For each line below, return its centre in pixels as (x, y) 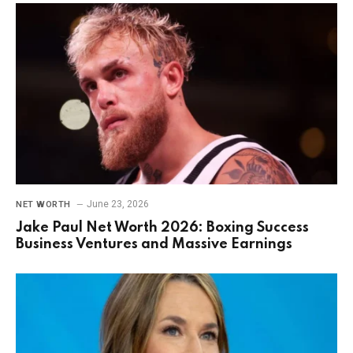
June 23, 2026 (117, 204)
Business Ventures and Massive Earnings (154, 244)
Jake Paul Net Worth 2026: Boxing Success (162, 227)
